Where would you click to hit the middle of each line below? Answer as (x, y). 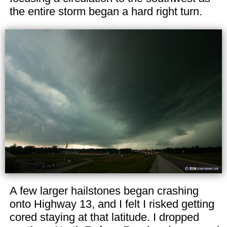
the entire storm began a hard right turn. (106, 11)
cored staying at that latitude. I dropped (104, 217)
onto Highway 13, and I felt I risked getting (112, 204)
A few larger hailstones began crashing (104, 191)
